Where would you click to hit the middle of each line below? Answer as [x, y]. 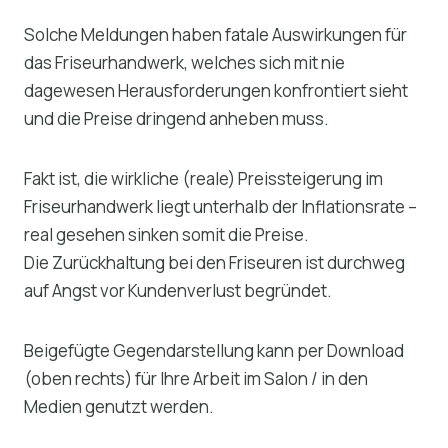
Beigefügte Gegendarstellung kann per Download [214, 350]
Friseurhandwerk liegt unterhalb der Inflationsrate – [220, 206]
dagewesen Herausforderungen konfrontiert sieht [216, 90]
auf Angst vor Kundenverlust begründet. [178, 290]
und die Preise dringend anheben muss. [178, 118]
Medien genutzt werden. [119, 406]
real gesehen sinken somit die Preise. [168, 234]
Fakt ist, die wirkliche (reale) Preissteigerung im [203, 178]
